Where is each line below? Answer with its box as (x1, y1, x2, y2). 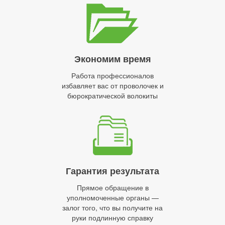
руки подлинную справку (72, 212, 153, 223)
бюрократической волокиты (67, 90, 158, 101)
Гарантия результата (66, 164, 159, 178)
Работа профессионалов (71, 70, 154, 81)
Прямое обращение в (76, 182, 149, 193)
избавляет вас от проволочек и (61, 80, 164, 91)
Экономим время (74, 52, 151, 66)
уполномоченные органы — (66, 192, 159, 203)
